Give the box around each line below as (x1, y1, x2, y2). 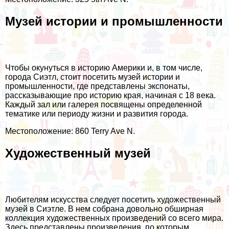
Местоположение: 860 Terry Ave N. (5, 127, 135, 136)
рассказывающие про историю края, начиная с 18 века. (5, 91, 216, 100)
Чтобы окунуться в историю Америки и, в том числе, (5, 63, 202, 73)
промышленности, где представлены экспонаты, (5, 82, 190, 91)
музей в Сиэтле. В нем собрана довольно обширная (5, 204, 203, 213)
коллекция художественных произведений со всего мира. (5, 213, 223, 222)
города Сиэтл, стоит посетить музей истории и (5, 73, 180, 82)
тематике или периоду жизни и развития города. (5, 109, 188, 119)
